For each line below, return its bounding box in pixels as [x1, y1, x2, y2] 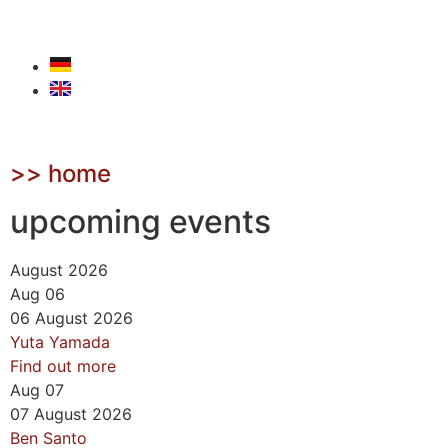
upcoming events [10, 202, 271, 241]
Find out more [10, 356, 116, 376]
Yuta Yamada [10, 332, 110, 352]
